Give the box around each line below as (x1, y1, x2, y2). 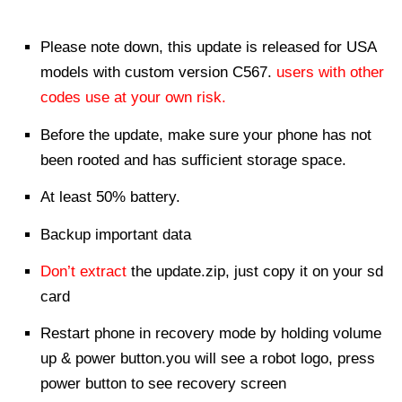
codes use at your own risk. (40, 89, 226, 107)
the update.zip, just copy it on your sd (127, 262, 383, 280)
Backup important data (40, 225, 191, 243)
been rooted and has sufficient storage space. (40, 151, 346, 169)
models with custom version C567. (40, 64, 276, 82)
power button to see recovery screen (40, 375, 286, 393)
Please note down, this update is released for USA (40, 39, 376, 57)
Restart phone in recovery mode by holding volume (40, 325, 381, 343)
